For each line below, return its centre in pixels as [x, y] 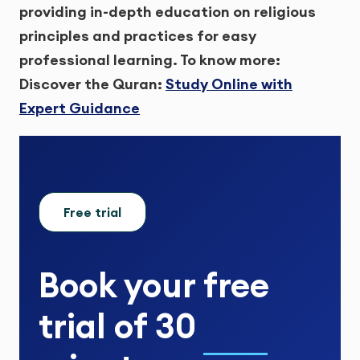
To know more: [229, 59]
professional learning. [98, 59]
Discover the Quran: [92, 84]
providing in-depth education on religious [168, 11]
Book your [121, 284]
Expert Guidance [80, 108]
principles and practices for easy [138, 35]
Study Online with [229, 84]
